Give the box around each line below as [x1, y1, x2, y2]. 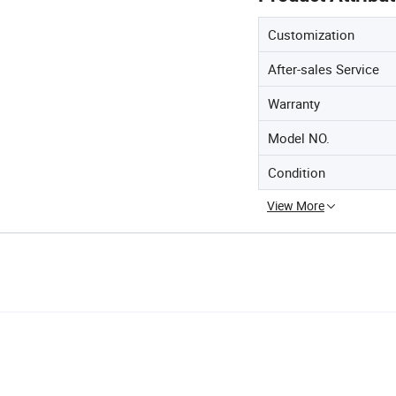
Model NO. [268, 129, 330, 147]
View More [267, 197, 324, 214]
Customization [268, 26, 354, 43]
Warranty [268, 95, 320, 112]
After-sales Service [268, 60, 379, 78]
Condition [268, 164, 325, 181]
